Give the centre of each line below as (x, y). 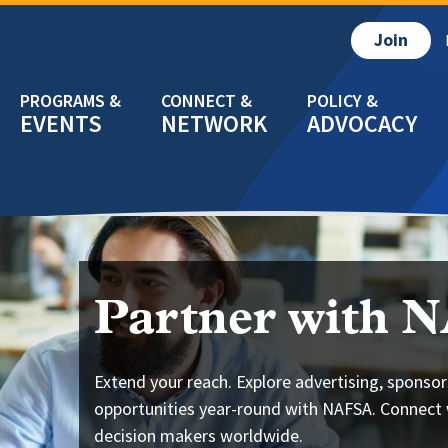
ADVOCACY (362, 123)
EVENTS (61, 123)
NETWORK (214, 123)
